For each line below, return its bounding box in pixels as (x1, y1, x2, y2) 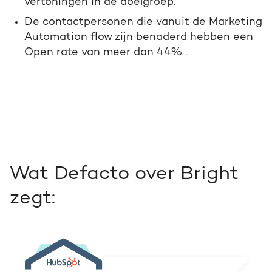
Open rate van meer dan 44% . (24, 47, 188, 58)
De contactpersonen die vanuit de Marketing (24, 16, 262, 28)
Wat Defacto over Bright (10, 164, 239, 184)
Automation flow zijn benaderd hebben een (24, 32, 253, 43)
